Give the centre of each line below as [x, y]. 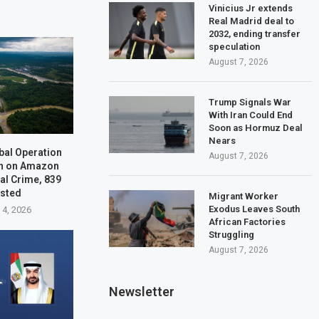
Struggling [232, 234]
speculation [235, 46]
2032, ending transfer [255, 33]
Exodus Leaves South [255, 209]
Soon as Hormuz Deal [256, 127]
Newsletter [142, 291]
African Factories [247, 221]
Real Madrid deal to [252, 21]
